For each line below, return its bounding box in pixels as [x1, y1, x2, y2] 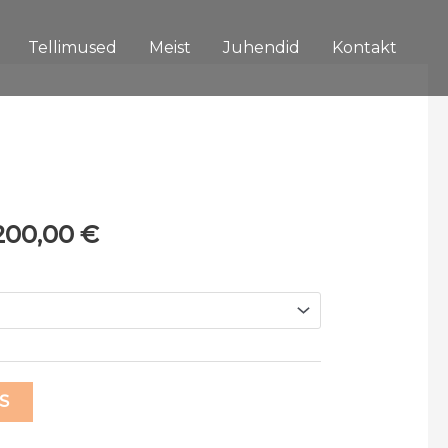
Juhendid [223, 38, 300, 57]
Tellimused [28, 38, 117, 57]
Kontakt [332, 38, 397, 57]
